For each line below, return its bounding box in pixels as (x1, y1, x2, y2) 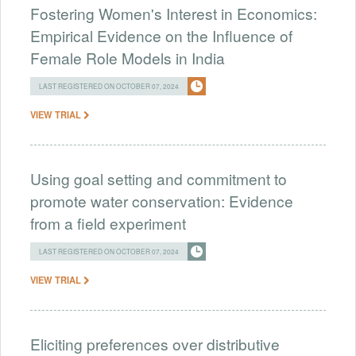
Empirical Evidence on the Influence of (30, 24, 292, 46)
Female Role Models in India (30, 46, 225, 68)
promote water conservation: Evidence (30, 189, 293, 211)
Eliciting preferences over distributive (30, 332, 280, 354)
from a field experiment (30, 211, 186, 234)
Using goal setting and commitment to (30, 167, 287, 189)
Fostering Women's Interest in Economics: (30, 2, 317, 24)
